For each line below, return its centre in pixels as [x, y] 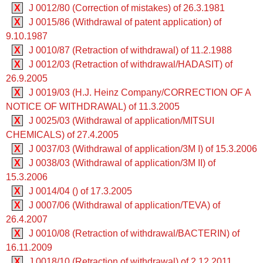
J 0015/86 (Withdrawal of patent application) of [125, 22]
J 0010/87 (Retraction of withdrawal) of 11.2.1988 [130, 50]
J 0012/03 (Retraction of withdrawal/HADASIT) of [131, 64]
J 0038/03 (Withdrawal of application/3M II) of [122, 163]
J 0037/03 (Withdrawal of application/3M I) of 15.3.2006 [143, 149]
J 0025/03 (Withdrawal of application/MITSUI [122, 120]
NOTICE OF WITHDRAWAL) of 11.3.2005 [93, 106]
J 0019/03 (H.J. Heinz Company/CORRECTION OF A [140, 92]
